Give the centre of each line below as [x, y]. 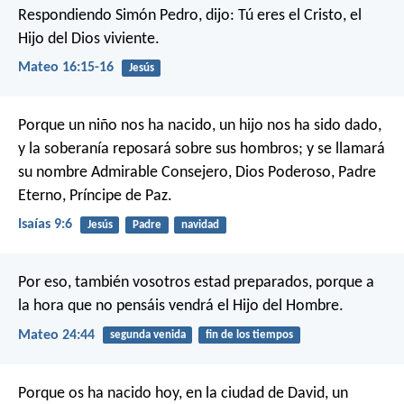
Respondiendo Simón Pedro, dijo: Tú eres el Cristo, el [190, 15]
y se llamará [344, 150]
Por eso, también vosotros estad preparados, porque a [196, 283]
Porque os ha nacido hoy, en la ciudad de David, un [183, 393]
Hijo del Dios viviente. [89, 39]
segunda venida [147, 335]
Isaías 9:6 [45, 225]
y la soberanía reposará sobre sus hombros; [161, 150]
